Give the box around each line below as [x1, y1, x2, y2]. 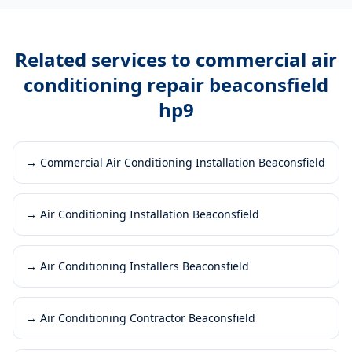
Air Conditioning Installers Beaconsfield [40, 258, 249, 273]
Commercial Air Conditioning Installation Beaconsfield [40, 155, 325, 170]
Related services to [15, 46, 196, 72]
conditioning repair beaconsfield [24, 71, 328, 97]
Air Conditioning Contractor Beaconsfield [40, 310, 255, 325]
